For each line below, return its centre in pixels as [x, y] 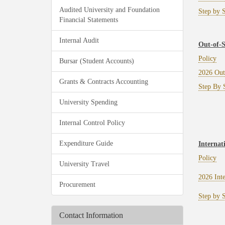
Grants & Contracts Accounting [104, 82]
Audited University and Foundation [109, 10]
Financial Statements [89, 20]
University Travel [84, 164]
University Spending [88, 102]
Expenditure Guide [86, 143]
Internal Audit [79, 40]
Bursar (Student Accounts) [97, 61]
